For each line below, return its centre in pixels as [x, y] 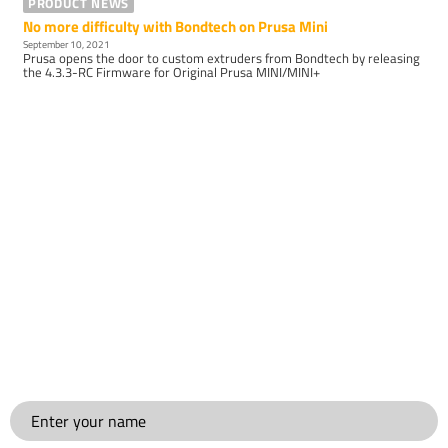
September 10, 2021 [67, 44]
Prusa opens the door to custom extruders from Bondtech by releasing [222, 58]
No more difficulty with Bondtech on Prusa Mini [176, 27]
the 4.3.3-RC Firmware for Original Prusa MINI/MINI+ [172, 72]
